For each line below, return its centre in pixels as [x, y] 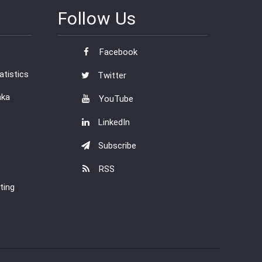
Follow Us [97, 19]
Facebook [117, 52]
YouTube [115, 99]
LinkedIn [113, 123]
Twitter [111, 76]
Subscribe [116, 146]
